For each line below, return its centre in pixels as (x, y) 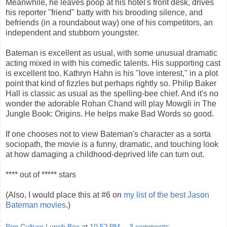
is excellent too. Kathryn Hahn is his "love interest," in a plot (112, 73)
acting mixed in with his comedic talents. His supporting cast (113, 63)
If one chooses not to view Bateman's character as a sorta (108, 134)
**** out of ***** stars (41, 174)
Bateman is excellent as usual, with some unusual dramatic (111, 53)
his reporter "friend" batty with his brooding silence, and (104, 12)
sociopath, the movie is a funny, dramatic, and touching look (112, 144)
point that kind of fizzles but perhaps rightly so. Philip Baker (111, 83)
